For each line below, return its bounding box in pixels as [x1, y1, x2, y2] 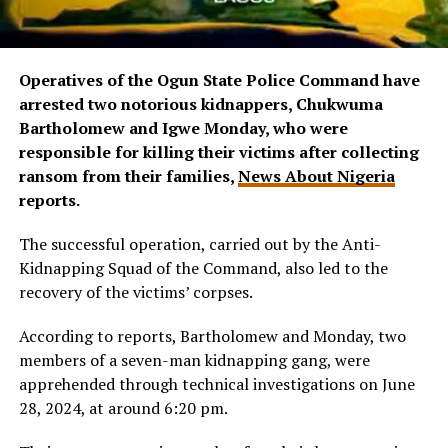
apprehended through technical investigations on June [18, 373, 415, 396]
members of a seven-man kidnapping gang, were [18, 349, 370, 372]
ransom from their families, [18, 165, 238, 188]
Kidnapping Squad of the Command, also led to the [18, 257, 388, 280]
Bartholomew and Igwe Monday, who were [18, 117, 348, 140]
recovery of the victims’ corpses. [18, 281, 253, 304]
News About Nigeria [237, 165, 395, 188]
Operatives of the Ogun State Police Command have [18, 69, 420, 92]
